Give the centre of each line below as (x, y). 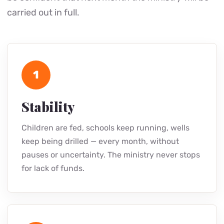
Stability (48, 107)
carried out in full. (43, 12)
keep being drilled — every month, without (100, 141)
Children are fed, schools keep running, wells (105, 128)
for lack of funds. (53, 168)
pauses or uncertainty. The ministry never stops (111, 155)
